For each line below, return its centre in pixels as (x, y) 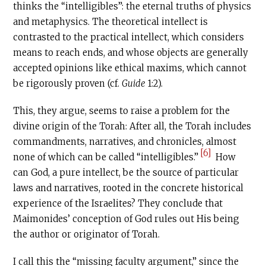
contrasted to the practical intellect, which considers (129, 37)
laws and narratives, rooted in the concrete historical (129, 188)
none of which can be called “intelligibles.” (106, 157)
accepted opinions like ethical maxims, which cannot (130, 68)
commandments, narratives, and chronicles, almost (125, 142)
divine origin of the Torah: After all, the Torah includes (132, 126)
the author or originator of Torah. (87, 234)
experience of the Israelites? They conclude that (118, 203)
